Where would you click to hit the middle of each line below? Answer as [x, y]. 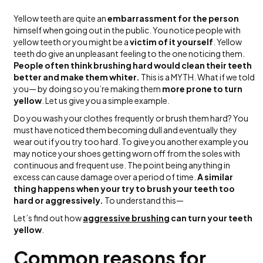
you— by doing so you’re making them [88, 89]
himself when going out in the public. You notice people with [127, 30]
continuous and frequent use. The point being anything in [122, 165]
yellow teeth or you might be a [72, 42]
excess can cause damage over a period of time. [106, 177]
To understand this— [144, 200]
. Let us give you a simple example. [106, 101]
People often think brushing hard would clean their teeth [133, 65]
